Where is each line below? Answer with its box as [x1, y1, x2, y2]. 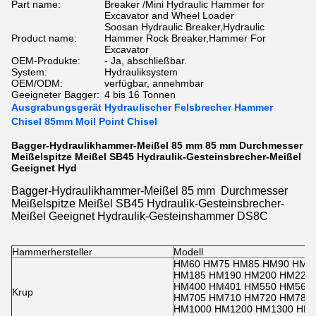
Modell [174, 246, 203, 257]
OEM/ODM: [11, 78, 63, 89]
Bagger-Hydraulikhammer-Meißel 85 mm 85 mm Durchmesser [11, 140, 303, 151]
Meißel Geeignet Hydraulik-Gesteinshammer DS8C [11, 210, 268, 222]
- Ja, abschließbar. [104, 55, 187, 66]
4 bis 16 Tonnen [104, 89, 176, 100]
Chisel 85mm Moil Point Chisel [11, 116, 157, 127]
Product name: [11, 32, 77, 44]
